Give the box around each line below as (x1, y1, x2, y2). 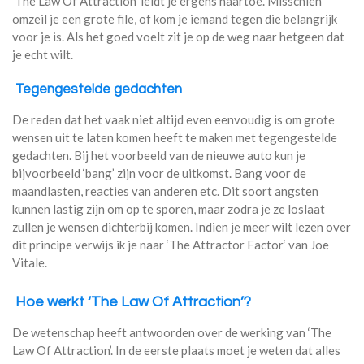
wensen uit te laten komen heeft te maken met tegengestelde (12, 130, 337, 145)
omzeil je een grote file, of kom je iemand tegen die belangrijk (12, 11, 337, 26)
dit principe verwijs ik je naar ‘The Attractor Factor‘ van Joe (12, 237, 329, 253)
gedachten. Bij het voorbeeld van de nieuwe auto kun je (12, 148, 305, 163)
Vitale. (12, 255, 47, 271)
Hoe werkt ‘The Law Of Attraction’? (12, 293, 251, 310)
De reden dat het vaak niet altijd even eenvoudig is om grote (12, 112, 335, 128)
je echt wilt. (12, 46, 73, 62)
